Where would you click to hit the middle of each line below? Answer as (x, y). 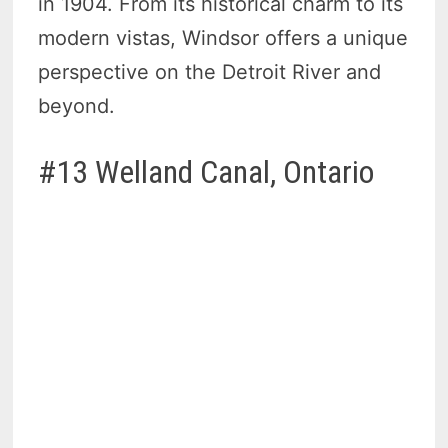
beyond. (77, 105)
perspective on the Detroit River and (210, 71)
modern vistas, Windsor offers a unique (223, 37)
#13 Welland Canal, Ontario (206, 171)
